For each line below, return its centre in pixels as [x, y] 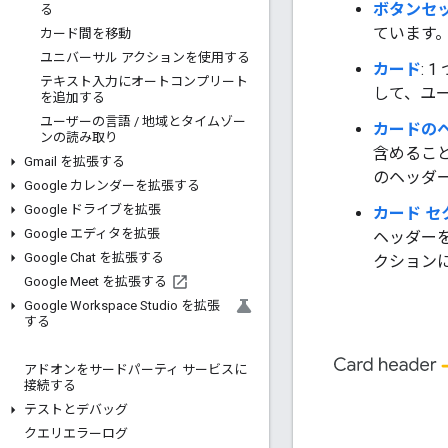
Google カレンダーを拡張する [112, 185]
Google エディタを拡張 [92, 233]
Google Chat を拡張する [94, 257]
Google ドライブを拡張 [92, 209]
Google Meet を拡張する [95, 281]
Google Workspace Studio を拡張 [122, 305]
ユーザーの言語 [87, 121]
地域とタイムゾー [192, 121]
